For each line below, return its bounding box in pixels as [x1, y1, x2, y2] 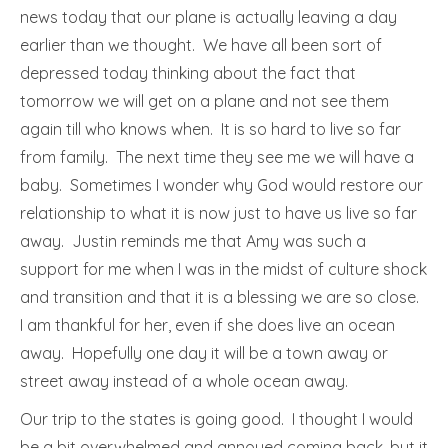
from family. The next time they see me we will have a [20, 147, 414, 167]
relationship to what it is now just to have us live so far [20, 203, 417, 223]
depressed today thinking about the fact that [20, 63, 356, 83]
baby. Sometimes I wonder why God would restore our [20, 175, 423, 195]
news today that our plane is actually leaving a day [20, 7, 397, 27]
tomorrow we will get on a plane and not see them [20, 91, 389, 111]
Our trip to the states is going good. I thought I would [20, 409, 413, 429]
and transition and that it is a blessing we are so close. [20, 287, 423, 307]
